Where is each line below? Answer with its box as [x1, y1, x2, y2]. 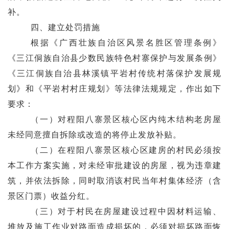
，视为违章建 [168, 161, 222, 170]
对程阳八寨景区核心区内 [58, 115, 158, 124]
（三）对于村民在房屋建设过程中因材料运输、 [30, 207, 222, 216]
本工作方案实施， [7, 161, 79, 170]
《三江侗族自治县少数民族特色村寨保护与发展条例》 [7, 54, 222, 62]
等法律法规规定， [114, 84, 186, 93]
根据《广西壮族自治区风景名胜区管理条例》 [30, 38, 222, 47]
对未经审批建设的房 [79, 161, 159, 170]
